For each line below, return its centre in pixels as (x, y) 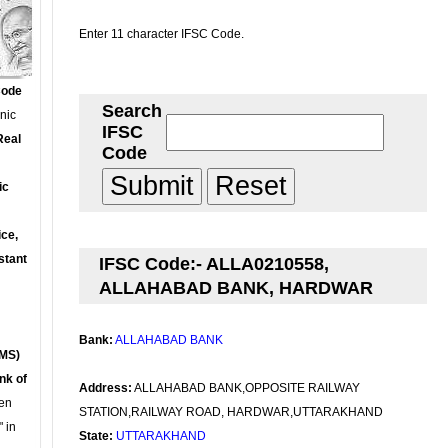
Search (132, 111)
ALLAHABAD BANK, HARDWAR (236, 288)
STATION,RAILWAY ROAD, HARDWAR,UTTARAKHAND (231, 412)
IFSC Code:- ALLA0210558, (214, 264)
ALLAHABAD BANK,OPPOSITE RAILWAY (246, 388)
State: (96, 436)
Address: (105, 388)
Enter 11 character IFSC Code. (161, 34)
